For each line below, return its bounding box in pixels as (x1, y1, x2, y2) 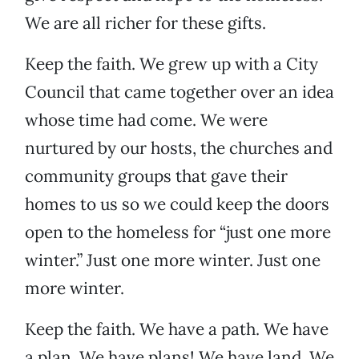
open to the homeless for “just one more (25, 221, 331, 244)
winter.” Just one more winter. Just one (25, 249, 321, 272)
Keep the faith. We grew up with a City (25, 53, 318, 75)
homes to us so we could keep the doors (25, 193, 329, 216)
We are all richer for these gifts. (25, 12, 266, 34)
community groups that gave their (25, 165, 288, 188)
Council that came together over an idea (25, 81, 334, 103)
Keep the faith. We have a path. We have (25, 318, 329, 341)
